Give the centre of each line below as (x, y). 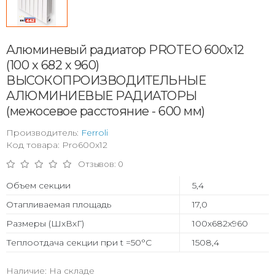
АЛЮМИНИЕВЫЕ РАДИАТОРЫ (102, 95)
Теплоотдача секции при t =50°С (79, 242)
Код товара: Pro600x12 (57, 145)
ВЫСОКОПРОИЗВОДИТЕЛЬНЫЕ (106, 80)
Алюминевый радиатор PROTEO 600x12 (125, 49)
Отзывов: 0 (101, 164)
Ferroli (95, 132)
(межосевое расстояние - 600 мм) (106, 111)
